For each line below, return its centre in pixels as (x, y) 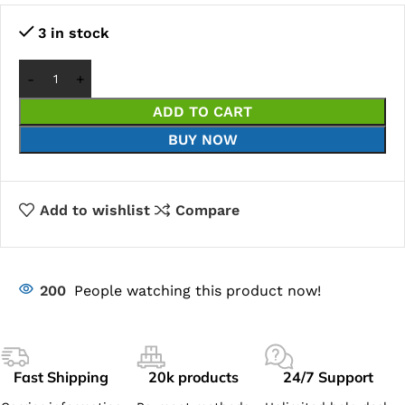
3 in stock (73, 33)
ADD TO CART (202, 112)
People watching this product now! (198, 290)
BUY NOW (202, 140)
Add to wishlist (94, 210)
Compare (207, 210)
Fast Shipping (61, 377)
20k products (193, 377)
